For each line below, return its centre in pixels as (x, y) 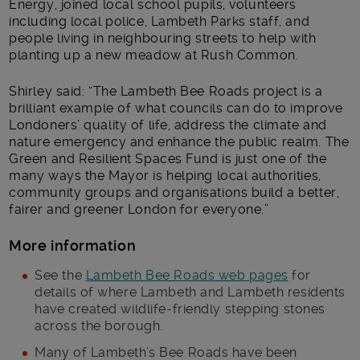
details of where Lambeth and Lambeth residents (190, 292)
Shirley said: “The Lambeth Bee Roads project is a (166, 91)
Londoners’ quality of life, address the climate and (168, 125)
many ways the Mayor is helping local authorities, (165, 175)
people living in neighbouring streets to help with (163, 38)
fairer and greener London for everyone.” (139, 209)
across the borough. (99, 325)
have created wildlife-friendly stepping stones (180, 309)
